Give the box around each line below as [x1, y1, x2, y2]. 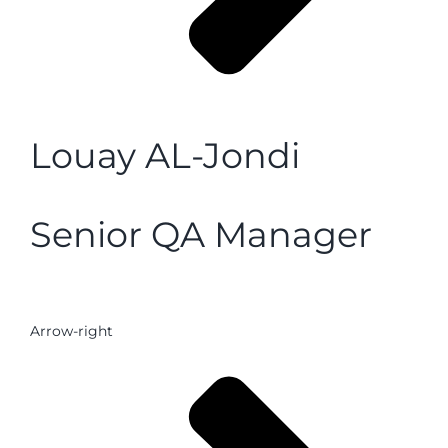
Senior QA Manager [30, 213, 372, 257]
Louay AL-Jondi [30, 133, 300, 177]
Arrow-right [30, 321, 113, 340]
